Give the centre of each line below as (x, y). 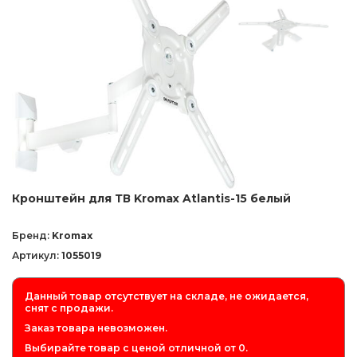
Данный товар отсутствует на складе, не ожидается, (167, 296)
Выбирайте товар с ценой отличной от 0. (136, 348)
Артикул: (37, 256)
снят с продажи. (69, 308)
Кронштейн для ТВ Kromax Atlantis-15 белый (151, 199)
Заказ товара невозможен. (96, 328)
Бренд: (32, 236)
